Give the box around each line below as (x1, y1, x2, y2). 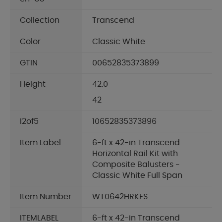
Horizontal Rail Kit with (92, 150, 178, 158)
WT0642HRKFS (92, 193, 148, 201)
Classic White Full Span (92, 171, 182, 180)
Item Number (20, 193, 71, 201)
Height (20, 80, 46, 89)
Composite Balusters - (92, 161, 180, 169)
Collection (20, 16, 59, 25)
